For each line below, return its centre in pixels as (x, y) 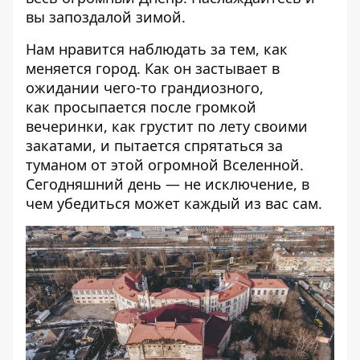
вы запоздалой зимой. (106, 17)
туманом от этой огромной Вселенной (163, 165)
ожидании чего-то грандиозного (143, 88)
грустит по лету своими (224, 126)
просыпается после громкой (155, 107)
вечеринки (65, 126)
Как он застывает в (212, 68)
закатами (59, 145)
